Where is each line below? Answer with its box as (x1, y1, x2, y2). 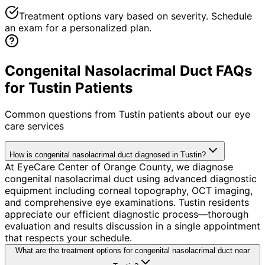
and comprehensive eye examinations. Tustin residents (5, 196, 249, 208)
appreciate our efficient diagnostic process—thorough (5, 208, 248, 220)
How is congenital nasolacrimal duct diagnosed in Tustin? (9, 150, 206, 159)
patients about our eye (146, 108, 250, 120)
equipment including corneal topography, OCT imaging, (5, 184, 253, 196)
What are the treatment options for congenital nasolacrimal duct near (15, 245, 250, 255)
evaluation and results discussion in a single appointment (5, 219, 260, 232)
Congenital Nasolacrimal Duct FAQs (5, 62, 252, 79)
